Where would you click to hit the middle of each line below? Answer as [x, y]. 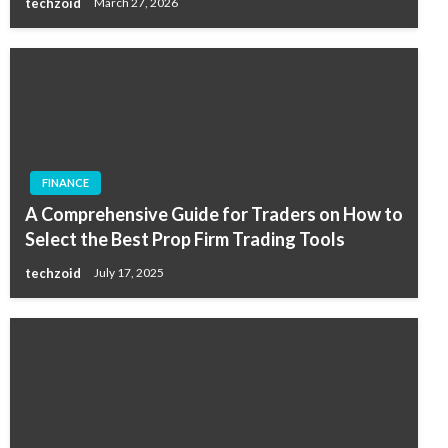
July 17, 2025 [129, 273]
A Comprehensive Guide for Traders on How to [214, 214]
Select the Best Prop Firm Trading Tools [185, 239]
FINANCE [65, 183]
